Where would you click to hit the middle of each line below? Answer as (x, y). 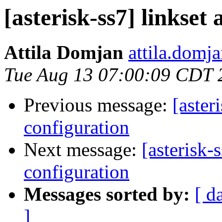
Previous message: (98, 105)
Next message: (83, 150)
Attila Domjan (64, 53)
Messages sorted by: (107, 194)
